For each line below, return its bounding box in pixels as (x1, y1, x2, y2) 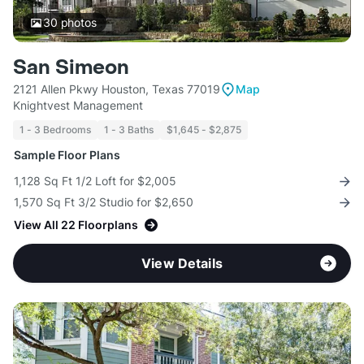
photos (57, 15, 97, 30)
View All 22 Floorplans (14, 218, 138, 232)
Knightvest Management (13, 98, 143, 113)
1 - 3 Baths (104, 123, 154, 136)
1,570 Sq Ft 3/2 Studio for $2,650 (14, 195, 193, 210)
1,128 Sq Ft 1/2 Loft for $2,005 (14, 174, 176, 188)
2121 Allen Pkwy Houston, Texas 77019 (13, 82, 220, 97)
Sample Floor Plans (14, 148, 120, 162)
